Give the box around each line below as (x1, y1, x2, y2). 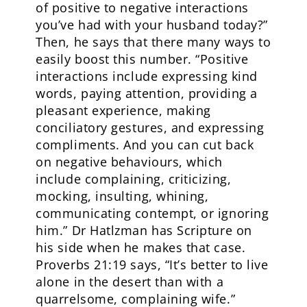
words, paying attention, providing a (36, 85, 258, 101)
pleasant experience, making (36, 102, 211, 119)
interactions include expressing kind (36, 68, 258, 84)
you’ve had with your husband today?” (36, 16, 268, 33)
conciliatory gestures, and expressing (36, 119, 265, 136)
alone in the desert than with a (36, 273, 224, 290)
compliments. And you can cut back (36, 136, 254, 153)
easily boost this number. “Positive (36, 51, 249, 67)
